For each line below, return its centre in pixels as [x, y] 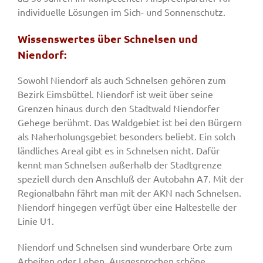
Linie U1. [36, 221]
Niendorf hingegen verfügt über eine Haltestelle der [127, 207]
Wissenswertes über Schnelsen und [108, 39]
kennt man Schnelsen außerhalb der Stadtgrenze [120, 165]
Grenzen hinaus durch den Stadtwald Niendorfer [119, 108]
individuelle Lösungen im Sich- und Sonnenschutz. [122, 12]
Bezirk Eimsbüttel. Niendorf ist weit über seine [115, 94]
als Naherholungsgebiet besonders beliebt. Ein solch [127, 136]
